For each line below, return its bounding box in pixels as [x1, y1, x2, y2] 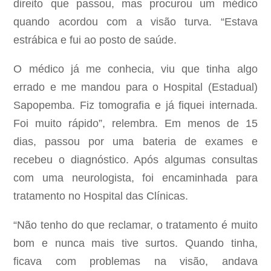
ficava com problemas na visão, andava [13, 255, 258, 268]
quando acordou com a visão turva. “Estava [13, 16, 258, 28]
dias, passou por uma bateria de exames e [13, 135, 258, 148]
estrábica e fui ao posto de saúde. [13, 34, 177, 47]
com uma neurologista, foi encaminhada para [13, 172, 258, 184]
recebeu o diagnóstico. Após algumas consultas [13, 154, 258, 166]
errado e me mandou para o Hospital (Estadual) [13, 81, 258, 94]
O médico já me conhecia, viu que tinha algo [13, 63, 258, 76]
